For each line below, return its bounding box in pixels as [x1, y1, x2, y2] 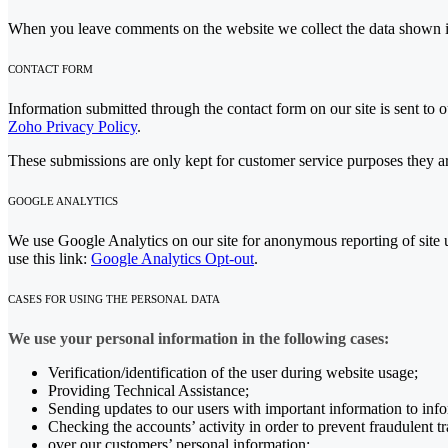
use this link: [8, 249, 91, 267]
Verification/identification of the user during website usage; [48, 363, 418, 381]
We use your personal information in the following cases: [8, 329, 389, 347]
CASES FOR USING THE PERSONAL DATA [8, 292, 220, 305]
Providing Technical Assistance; [48, 381, 249, 399]
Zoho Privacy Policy [8, 117, 137, 135]
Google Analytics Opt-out [91, 249, 254, 267]
